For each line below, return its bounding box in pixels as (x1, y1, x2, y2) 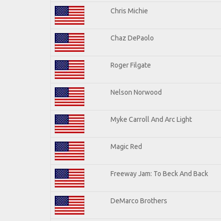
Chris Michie (110, 6, 148, 15)
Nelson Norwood (110, 88, 162, 96)
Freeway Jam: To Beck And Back (110, 169, 208, 178)
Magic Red (110, 142, 142, 150)
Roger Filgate (110, 61, 151, 69)
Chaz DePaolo (110, 34, 154, 42)
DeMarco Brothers (110, 196, 167, 205)
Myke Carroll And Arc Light (110, 115, 192, 123)
